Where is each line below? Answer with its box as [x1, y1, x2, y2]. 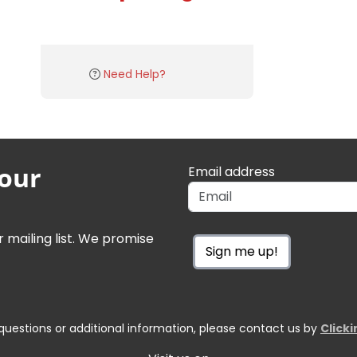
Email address [188, 163, 275, 181]
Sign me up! [206, 242, 278, 261]
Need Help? [104, 66, 166, 82]
